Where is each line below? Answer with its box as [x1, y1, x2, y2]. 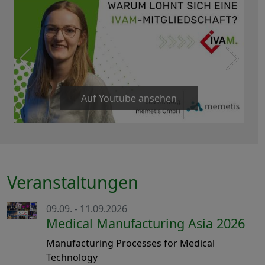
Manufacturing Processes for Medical [46, 237, 215, 250]
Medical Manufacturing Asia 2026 [46, 215, 245, 232]
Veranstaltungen [7, 170, 138, 194]
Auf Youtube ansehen [80, 92, 177, 105]
